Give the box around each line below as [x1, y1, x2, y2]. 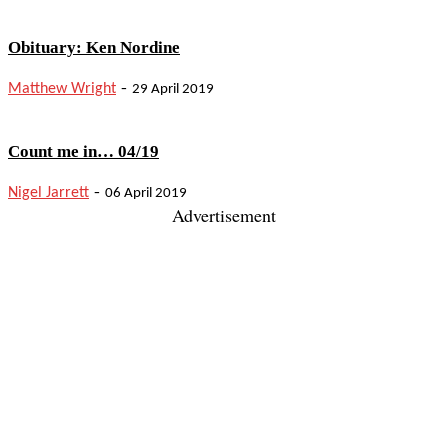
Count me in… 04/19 [8, 141, 159, 161]
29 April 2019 [132, 82, 214, 98]
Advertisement [172, 203, 276, 228]
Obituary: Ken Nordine [8, 37, 180, 57]
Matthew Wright [8, 81, 116, 98]
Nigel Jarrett [8, 185, 89, 202]
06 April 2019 [105, 186, 187, 202]
